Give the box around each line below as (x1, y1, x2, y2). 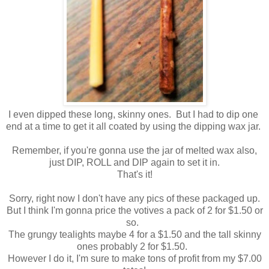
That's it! (116, 169, 153, 180)
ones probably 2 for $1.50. (77, 241, 192, 252)
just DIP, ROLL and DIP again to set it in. (49, 157, 220, 168)
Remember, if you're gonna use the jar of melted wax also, (12, 145, 257, 156)
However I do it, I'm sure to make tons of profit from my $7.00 (7, 253, 262, 264)
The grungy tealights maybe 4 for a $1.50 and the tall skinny (8, 229, 261, 240)
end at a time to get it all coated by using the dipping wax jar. (6, 121, 261, 131)
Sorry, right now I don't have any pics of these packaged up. (9, 193, 260, 204)
